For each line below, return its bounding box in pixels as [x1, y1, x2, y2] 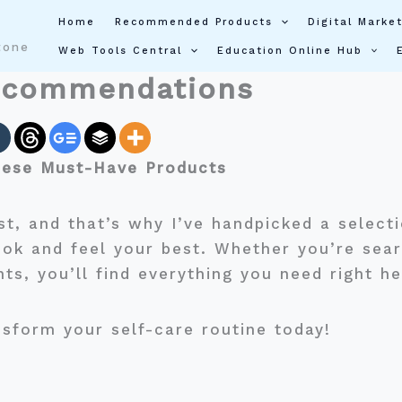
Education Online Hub [216, 44, 363, 57]
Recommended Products [115, 15, 273, 28]
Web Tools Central [58, 44, 182, 57]
